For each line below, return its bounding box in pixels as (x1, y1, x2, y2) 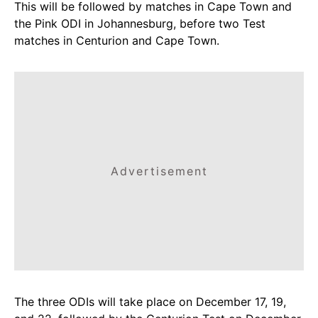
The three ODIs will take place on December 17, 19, (14, 295, 286, 309)
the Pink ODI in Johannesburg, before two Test (14, 16, 265, 31)
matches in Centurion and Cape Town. (14, 33, 219, 48)
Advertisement (110, 164, 208, 178)
